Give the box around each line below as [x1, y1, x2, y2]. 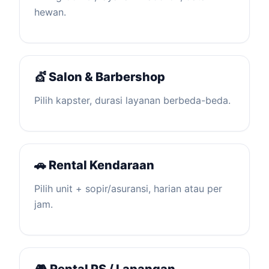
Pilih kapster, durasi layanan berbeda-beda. [34, 94, 231, 106]
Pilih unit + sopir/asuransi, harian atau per [34, 183, 222, 195]
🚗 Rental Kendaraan [34, 158, 154, 172]
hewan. [34, 6, 66, 18]
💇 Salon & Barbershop [34, 70, 165, 84]
